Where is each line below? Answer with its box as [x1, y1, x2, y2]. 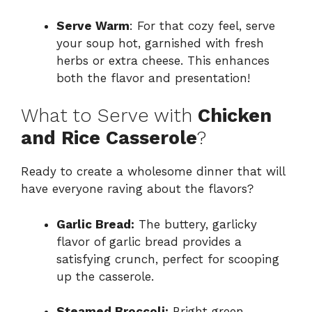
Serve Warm [56, 18, 130, 33]
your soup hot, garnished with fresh [56, 36, 264, 50]
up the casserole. [56, 269, 154, 283]
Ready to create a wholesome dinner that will [21, 164, 285, 179]
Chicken [198, 104, 272, 127]
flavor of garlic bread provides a [56, 234, 242, 249]
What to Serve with [21, 104, 198, 127]
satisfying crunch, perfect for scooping [56, 251, 279, 266]
